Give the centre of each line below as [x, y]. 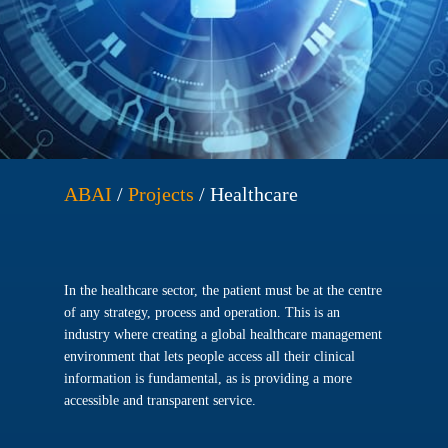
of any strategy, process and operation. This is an [202, 312]
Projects [161, 194]
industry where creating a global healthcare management [223, 334]
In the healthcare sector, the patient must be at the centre [223, 290]
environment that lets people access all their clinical [210, 356]
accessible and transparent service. [160, 400]
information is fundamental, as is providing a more [208, 378]
